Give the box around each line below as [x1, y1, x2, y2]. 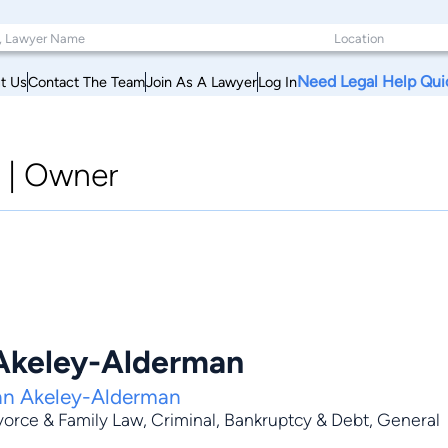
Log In [258, 72, 297, 91]
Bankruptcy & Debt [224, 409, 369, 431]
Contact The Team [28, 72, 145, 91]
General [377, 409, 440, 431]
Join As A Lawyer [146, 72, 257, 91]
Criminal [151, 409, 216, 431]
